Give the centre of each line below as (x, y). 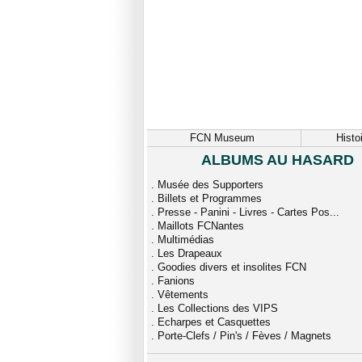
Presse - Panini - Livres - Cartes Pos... (248, 212)
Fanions (176, 281)
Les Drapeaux (190, 253)
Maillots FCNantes (201, 226)
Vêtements (183, 295)
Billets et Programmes (210, 198)
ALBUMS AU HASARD (277, 160)
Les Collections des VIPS (218, 308)
